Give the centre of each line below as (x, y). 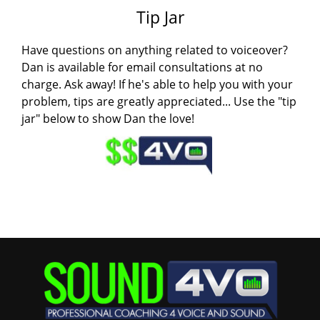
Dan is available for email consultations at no (142, 67)
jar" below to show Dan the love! (108, 119)
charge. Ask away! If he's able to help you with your (157, 85)
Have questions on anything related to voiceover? (155, 50)
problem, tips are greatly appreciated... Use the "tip (159, 102)
